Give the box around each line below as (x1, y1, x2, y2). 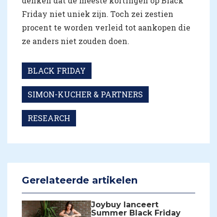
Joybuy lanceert (91, 200, 159, 209)
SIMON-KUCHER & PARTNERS (28, 89, 143, 99)
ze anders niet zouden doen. (22, 35, 129, 46)
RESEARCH (28, 112, 70, 123)
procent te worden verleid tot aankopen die (22, 22, 190, 32)
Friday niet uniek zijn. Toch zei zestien (22, 8, 173, 19)
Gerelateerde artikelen (22, 174, 138, 186)
